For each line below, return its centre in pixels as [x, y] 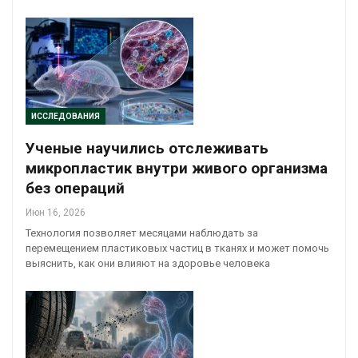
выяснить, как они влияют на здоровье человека [148, 263]
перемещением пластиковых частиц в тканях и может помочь [177, 248]
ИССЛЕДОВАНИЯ [66, 116]
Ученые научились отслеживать [147, 148]
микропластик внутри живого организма [177, 168]
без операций [75, 188]
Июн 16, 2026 [56, 212]
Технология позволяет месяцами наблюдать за [142, 233]
